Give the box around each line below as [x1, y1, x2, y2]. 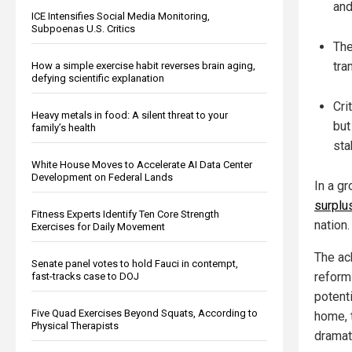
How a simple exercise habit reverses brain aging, [31, 59, 255, 71]
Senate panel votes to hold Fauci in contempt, [31, 257, 238, 269]
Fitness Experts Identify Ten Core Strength [31, 207, 219, 220]
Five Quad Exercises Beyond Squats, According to [31, 306, 258, 319]
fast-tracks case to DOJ [31, 269, 139, 282]
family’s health [31, 121, 96, 134]
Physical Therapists [31, 319, 119, 332]
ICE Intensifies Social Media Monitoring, [31, 9, 210, 22]
